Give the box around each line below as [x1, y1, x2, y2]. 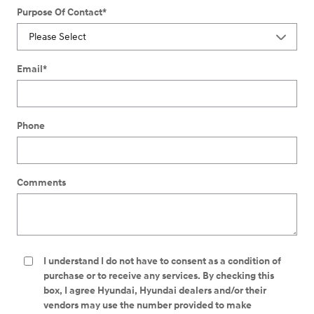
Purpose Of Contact [17, 6, 102, 19]
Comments [17, 177, 66, 189]
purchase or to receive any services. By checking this [43, 270, 274, 282]
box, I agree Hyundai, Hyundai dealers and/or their [43, 285, 266, 297]
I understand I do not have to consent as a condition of [43, 255, 281, 268]
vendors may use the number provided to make [43, 299, 252, 312]
